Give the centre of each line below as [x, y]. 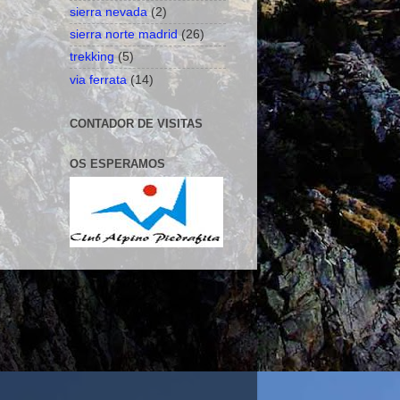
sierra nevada [108, 12]
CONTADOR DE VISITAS [136, 124]
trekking [92, 57]
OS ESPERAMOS [117, 164]
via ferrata [98, 79]
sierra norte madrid [124, 34]
